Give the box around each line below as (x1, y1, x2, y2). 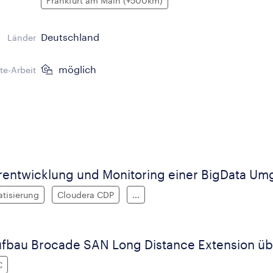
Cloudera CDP (57, 190, 114, 200)
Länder (7, 32, 37, 43)
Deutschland (41, 31, 100, 43)
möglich (56, 63, 97, 75)
